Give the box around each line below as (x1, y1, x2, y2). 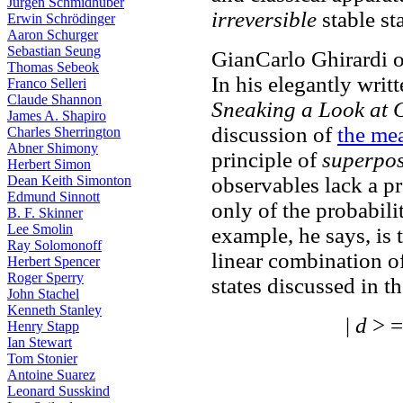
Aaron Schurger (7, 27, 98, 42)
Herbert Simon (7, 157, 91, 172)
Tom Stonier (7, 351, 77, 366)
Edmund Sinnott (7, 189, 100, 204)
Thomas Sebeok (7, 59, 99, 75)
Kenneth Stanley (7, 302, 102, 318)
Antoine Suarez (7, 367, 95, 382)
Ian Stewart (7, 335, 72, 350)
